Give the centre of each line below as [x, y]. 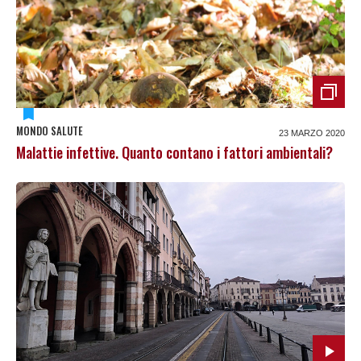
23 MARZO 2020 [312, 133]
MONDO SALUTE [50, 130]
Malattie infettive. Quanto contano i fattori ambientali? [174, 152]
